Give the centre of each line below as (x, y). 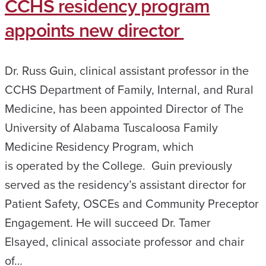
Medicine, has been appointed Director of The (124, 108)
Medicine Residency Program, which (99, 146)
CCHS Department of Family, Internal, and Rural (129, 89)
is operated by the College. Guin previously (118, 165)
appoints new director (94, 30)
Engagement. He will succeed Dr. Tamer (108, 222)
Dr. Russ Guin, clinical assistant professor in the (127, 70)
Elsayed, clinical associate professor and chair (125, 241)
